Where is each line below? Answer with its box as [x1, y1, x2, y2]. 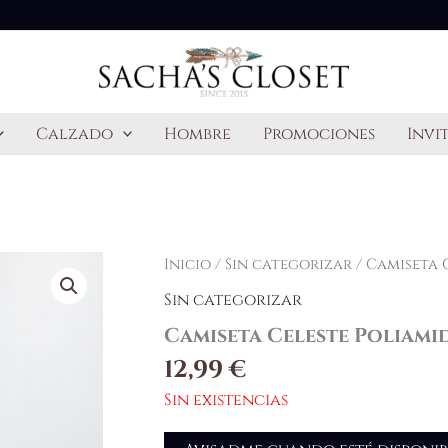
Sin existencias [163, 388, 288, 411]
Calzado [35, 123, 113, 145]
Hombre [164, 123, 232, 145]
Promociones [263, 123, 376, 145]
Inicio [163, 255, 211, 274]
